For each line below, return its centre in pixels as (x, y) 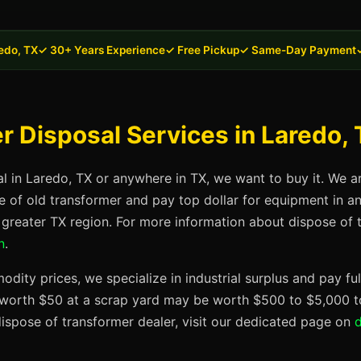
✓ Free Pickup (202, 50)
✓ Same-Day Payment (298, 50)
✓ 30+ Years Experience (102, 50)
